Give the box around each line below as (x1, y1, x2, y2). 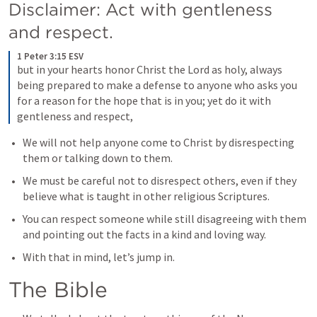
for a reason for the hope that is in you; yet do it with (17, 93, 271, 108)
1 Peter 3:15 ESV (17, 50, 83, 62)
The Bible (8, 277, 108, 302)
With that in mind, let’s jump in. (23, 250, 177, 264)
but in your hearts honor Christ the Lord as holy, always (17, 62, 282, 76)
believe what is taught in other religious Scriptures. (23, 189, 272, 203)
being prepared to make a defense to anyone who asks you (17, 78, 297, 92)
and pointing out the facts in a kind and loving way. (23, 227, 268, 241)
